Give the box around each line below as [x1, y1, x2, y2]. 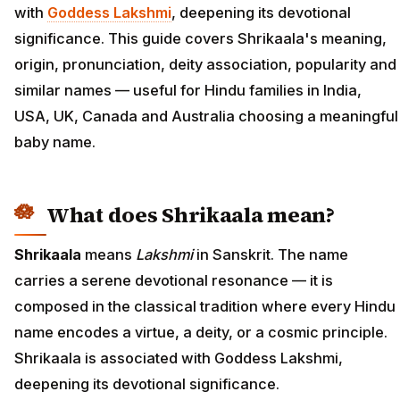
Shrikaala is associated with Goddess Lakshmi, [14, 348, 343, 367]
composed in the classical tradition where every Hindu [14, 296, 396, 315]
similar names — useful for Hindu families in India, [14, 81, 362, 100]
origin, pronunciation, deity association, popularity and [14, 55, 396, 74]
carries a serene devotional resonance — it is [14, 271, 333, 289]
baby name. [14, 133, 96, 152]
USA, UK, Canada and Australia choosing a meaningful [14, 107, 398, 126]
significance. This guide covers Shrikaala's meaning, [14, 29, 387, 48]
